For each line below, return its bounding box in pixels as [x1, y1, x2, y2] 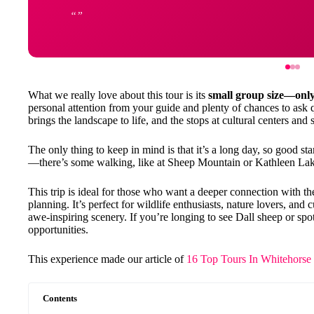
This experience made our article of [28, 253, 186, 265]
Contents [43, 294, 77, 303]
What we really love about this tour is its [28, 89, 208, 101]
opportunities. [28, 224, 88, 235]
